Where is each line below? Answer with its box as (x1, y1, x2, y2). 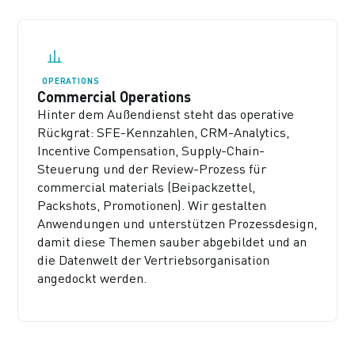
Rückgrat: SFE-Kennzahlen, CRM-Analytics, (37, 124, 290, 141)
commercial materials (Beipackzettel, (37, 179, 256, 196)
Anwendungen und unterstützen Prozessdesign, (37, 216, 318, 232)
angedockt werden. (37, 270, 147, 287)
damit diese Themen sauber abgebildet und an (37, 234, 307, 250)
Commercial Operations (37, 88, 192, 106)
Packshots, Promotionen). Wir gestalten (37, 197, 267, 214)
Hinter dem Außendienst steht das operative (37, 106, 295, 123)
